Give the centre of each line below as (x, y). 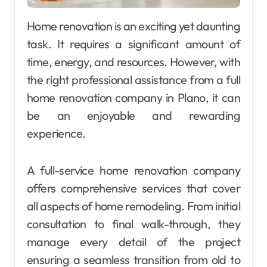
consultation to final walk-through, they (133, 224)
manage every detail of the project (133, 242)
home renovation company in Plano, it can (133, 97)
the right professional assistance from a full (133, 80)
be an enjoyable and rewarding (133, 115)
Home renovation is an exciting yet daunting (31, 26)
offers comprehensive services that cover (133, 188)
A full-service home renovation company (133, 170)
